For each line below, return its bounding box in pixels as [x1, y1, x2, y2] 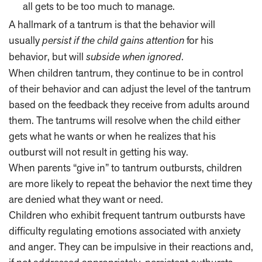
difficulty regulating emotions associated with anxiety [9, 224, 240, 238]
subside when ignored [86, 50, 181, 64]
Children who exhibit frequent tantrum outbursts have [9, 208, 245, 222]
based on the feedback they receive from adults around [9, 98, 250, 112]
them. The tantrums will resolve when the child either [9, 113, 240, 127]
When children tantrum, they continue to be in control [9, 66, 243, 80]
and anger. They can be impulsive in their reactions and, [9, 240, 253, 254]
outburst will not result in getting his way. [9, 145, 188, 159]
